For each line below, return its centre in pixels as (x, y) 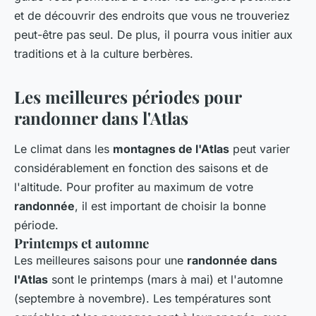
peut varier (260, 148)
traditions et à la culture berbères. (104, 53)
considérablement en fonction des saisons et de (141, 168)
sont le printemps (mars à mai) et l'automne (165, 279)
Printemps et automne (81, 243)
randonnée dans (232, 260)
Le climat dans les (63, 148)
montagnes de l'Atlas (171, 148)
